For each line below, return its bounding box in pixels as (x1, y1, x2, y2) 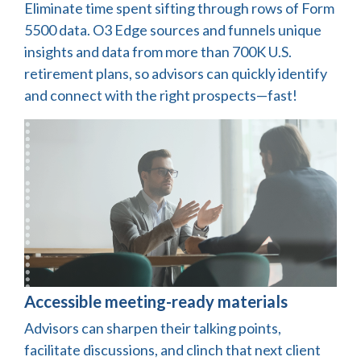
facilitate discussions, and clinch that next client (24, 340, 321, 359)
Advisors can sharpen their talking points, (24, 318, 281, 337)
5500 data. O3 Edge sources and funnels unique (24, 20, 322, 39)
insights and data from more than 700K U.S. (24, 42, 292, 60)
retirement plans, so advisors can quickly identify (24, 64, 327, 82)
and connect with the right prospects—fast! (24, 85, 297, 104)
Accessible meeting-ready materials (24, 291, 288, 311)
